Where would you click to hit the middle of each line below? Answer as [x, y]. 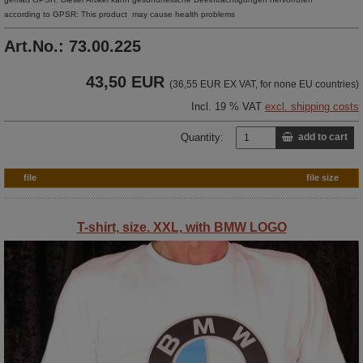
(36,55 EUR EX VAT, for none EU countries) [264, 84]
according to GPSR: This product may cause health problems [120, 14]
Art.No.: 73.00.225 [73, 46]
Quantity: [202, 137]
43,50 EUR [125, 81]
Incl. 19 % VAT [228, 106]
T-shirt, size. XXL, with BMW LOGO [181, 227]
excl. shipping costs [312, 106]
